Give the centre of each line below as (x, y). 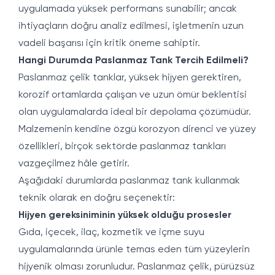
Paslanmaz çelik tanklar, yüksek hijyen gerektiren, (130, 78)
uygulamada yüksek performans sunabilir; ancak (128, 9)
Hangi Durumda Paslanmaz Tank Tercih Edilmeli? (134, 61)
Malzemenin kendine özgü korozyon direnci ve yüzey (137, 130)
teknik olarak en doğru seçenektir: (97, 198)
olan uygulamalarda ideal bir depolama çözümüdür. (135, 112)
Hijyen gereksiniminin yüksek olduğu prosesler (125, 215)
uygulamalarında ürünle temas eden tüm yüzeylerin (134, 250)
